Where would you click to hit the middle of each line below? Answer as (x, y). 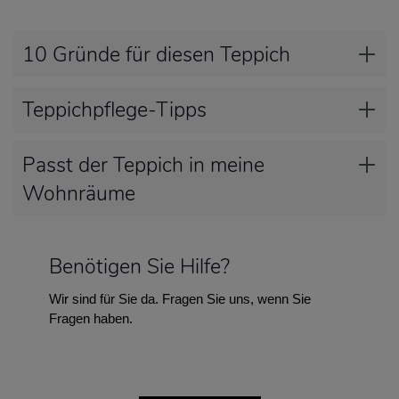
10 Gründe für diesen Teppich (156, 55)
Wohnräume (79, 194)
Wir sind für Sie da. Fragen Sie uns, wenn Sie (180, 299)
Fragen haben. (91, 319)
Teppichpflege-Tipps (114, 110)
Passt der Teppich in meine (143, 165)
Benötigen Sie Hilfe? (139, 267)
